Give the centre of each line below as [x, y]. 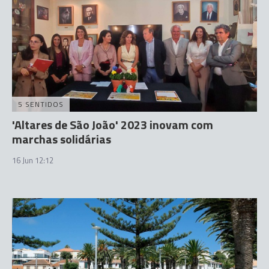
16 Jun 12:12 [33, 160]
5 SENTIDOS [41, 104]
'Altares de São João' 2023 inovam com [113, 124]
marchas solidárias [62, 139]
